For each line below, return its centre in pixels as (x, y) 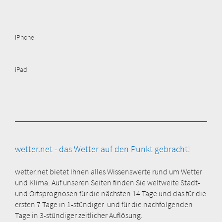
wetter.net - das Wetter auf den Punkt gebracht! (103, 149)
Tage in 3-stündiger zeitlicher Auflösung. (79, 215)
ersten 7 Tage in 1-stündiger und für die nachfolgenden (104, 204)
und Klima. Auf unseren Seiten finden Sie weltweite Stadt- (108, 182)
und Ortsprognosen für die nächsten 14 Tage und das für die (111, 193)
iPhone (25, 37)
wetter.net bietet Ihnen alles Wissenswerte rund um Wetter (109, 171)
